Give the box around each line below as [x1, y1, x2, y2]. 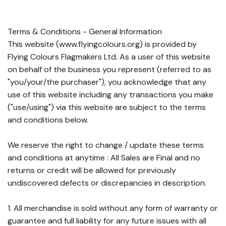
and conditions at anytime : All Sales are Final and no [8, 152, 200, 163]
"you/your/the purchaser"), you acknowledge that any [8, 77, 206, 87]
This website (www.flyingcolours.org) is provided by [8, 39, 197, 49]
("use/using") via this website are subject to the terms [8, 102, 206, 112]
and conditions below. [8, 115, 88, 125]
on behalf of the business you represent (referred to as [8, 64, 211, 75]
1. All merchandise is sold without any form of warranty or [8, 203, 218, 213]
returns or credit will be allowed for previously [8, 165, 176, 176]
